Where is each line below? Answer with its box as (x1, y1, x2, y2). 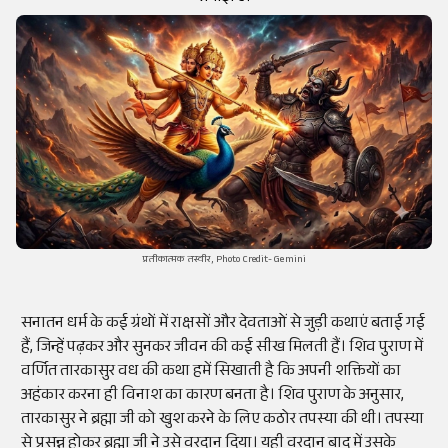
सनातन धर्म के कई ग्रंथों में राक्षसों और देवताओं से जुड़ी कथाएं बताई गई (21, 311, 425, 339)
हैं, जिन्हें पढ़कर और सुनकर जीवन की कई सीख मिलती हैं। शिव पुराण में (21, 335, 423, 363)
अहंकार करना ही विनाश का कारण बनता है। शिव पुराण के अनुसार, (21, 383, 404, 411)
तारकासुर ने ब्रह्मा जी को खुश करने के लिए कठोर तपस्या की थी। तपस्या (21, 407, 424, 435)
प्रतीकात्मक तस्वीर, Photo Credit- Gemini (142, 252, 306, 270)
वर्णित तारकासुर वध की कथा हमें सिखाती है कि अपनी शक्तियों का (21, 359, 401, 387)
